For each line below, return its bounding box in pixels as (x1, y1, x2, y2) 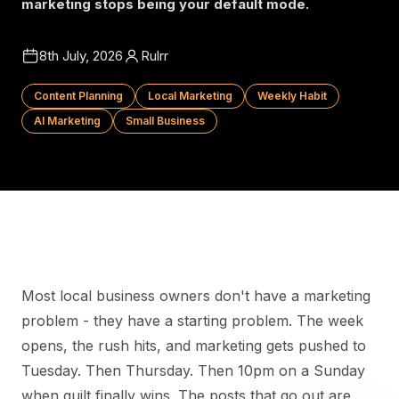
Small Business (126, 114, 205, 127)
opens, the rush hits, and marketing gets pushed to (21, 337, 366, 354)
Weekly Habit (257, 89, 327, 102)
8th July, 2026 (39, 47, 123, 64)
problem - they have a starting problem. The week (21, 312, 363, 330)
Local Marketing (148, 89, 232, 102)
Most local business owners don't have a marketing (21, 287, 370, 305)
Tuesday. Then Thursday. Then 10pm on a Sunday (21, 362, 365, 379)
